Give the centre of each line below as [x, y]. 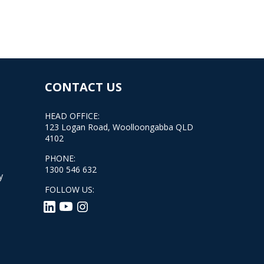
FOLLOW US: [70, 189]
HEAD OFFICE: [72, 116]
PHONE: [60, 158]
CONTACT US [83, 87]
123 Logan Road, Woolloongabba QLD [119, 127]
